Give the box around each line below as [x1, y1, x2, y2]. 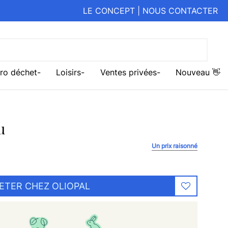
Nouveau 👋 [176, 67, 220, 78]
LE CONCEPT [83, 6, 135, 16]
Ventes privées [100, 67, 157, 78]
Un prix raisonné [152, 142, 197, 150]
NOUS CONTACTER [142, 6, 218, 16]
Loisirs [56, 67, 81, 78]
